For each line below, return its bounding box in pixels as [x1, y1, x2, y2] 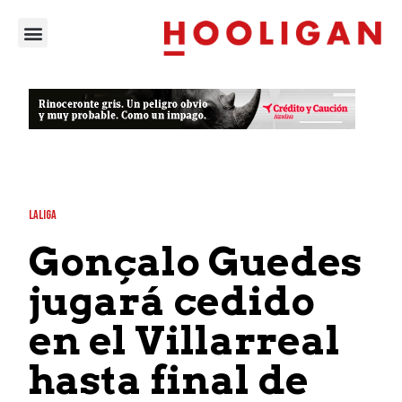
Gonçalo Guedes [29, 237, 363, 285]
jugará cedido [29, 276, 316, 325]
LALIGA [29, 206, 57, 223]
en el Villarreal [29, 316, 341, 364]
